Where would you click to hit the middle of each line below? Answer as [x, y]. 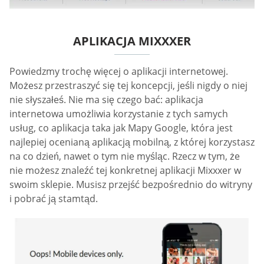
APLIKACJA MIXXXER [132, 41]
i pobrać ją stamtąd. [54, 198]
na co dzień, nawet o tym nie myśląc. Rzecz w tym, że [125, 156]
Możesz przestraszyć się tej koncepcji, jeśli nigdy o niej [128, 85]
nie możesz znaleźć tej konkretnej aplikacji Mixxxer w [125, 170]
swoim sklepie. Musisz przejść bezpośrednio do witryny [131, 184]
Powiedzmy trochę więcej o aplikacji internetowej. [119, 71]
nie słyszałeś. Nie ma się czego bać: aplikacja [106, 99]
